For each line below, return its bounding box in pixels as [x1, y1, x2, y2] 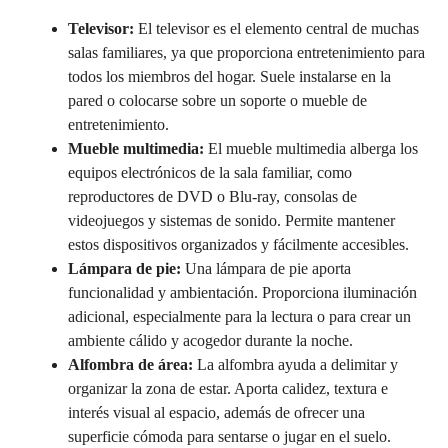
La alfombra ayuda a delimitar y [193, 356, 398, 373]
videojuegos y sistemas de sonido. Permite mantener [68, 212, 395, 229]
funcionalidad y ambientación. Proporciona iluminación [68, 284, 417, 301]
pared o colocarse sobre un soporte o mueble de [68, 92, 367, 109]
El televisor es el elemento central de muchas [134, 20, 419, 37]
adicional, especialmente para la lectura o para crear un [68, 308, 411, 325]
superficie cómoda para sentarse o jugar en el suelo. [68, 428, 391, 445]
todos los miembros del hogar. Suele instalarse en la [68, 68, 391, 85]
